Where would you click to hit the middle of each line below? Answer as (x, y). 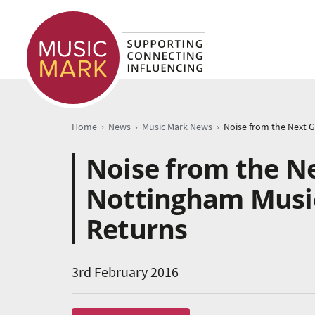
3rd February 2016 (125, 272)
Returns (137, 229)
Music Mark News (177, 127)
